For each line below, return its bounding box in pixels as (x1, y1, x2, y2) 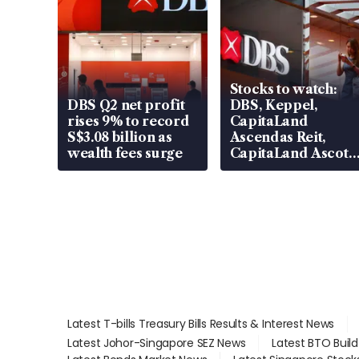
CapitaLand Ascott (229, 144, 353, 161)
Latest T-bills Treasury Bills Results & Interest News (67, 315, 335, 332)
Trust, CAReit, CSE (229, 160, 353, 177)
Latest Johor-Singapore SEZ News (67, 334, 246, 351)
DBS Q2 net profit (67, 96, 185, 113)
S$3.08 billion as (67, 128, 172, 145)
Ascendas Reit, (229, 128, 327, 145)
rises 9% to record (67, 112, 190, 129)
